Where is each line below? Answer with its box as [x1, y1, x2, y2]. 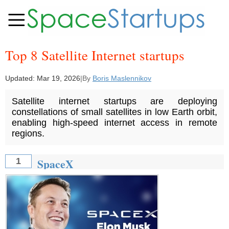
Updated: [5, 74, 37, 82]
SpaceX [37, 155, 74, 172]
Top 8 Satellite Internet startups [5, 46, 185, 64]
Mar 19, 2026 [37, 74, 80, 82]
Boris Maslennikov [93, 74, 151, 82]
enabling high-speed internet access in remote [11, 117, 218, 128]
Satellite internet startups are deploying [11, 96, 218, 106]
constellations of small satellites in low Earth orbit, [11, 106, 218, 117]
